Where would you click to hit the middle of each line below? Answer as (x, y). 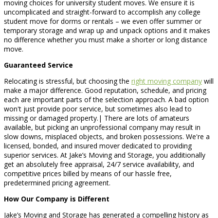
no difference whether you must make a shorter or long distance (106, 39)
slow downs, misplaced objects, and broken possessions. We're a (107, 136)
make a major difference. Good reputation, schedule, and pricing (105, 90)
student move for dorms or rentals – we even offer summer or (103, 21)
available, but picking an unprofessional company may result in (102, 127)
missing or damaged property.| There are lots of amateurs (97, 118)
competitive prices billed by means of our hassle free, (88, 173)
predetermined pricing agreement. (57, 182)
